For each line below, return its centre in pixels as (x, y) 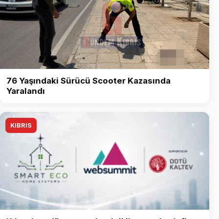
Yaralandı (26, 91)
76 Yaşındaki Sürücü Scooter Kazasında (88, 81)
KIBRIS (21, 126)
